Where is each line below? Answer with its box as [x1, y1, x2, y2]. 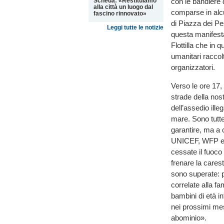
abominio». [171, 213, 206, 222]
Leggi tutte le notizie [107, 24, 163, 31]
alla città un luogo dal [93, 3, 153, 10]
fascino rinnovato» [93, 10, 146, 17]
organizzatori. [171, 63, 215, 72]
